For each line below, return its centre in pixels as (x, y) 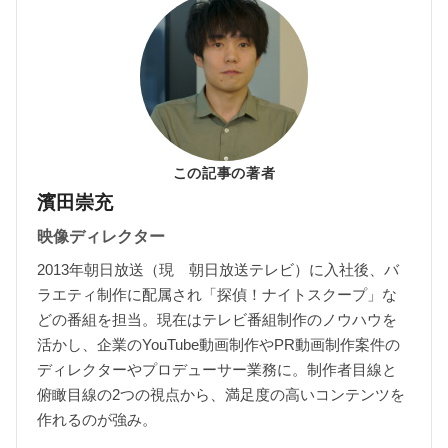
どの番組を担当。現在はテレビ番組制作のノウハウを (217, 319)
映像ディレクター (101, 236)
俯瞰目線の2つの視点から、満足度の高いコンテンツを (221, 394)
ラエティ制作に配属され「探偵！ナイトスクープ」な (217, 294)
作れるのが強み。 (97, 419)
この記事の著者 (224, 172)
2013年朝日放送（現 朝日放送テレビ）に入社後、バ (218, 269)
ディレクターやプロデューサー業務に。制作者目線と (217, 369)
